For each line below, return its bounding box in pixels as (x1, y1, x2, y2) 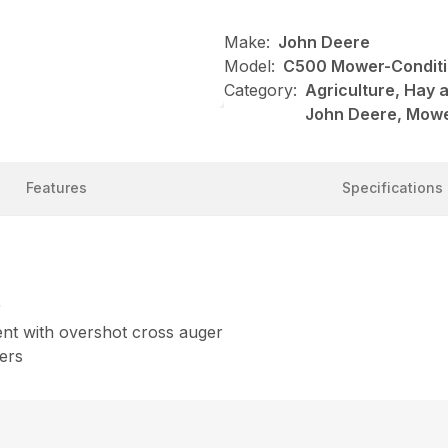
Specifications (341, 178, 443, 196)
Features (25, 178, 87, 196)
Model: (224, 56, 275, 76)
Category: (224, 80, 297, 100)
